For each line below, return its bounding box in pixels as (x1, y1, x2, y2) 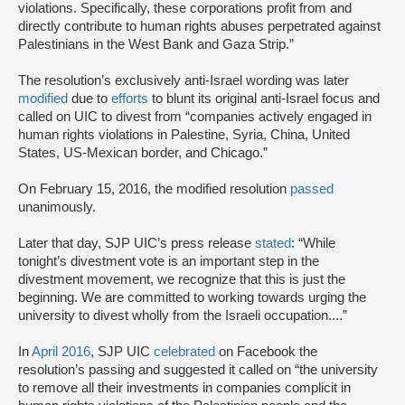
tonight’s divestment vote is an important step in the (18, 254, 319, 269)
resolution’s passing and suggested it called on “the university (18, 363, 378, 378)
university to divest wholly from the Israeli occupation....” (18, 308, 347, 324)
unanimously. (18, 200, 96, 215)
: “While (291, 236, 335, 251)
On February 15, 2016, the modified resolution (18, 182, 290, 197)
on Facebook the (219, 344, 317, 360)
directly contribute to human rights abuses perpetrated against (18, 19, 381, 34)
